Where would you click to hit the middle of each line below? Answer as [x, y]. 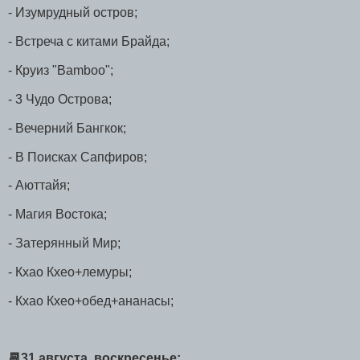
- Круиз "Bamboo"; [61, 71]
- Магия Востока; [57, 215]
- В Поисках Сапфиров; [78, 157]
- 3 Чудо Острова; [60, 99]
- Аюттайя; [39, 186]
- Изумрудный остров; [73, 13]
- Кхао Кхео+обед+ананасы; [92, 301]
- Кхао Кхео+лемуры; [70, 272]
